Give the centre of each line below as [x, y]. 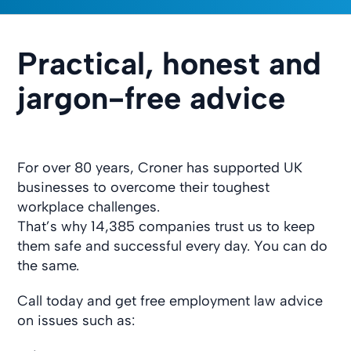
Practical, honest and [170, 63]
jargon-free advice [152, 98]
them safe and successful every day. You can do [173, 246]
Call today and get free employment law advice [170, 300]
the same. [49, 265]
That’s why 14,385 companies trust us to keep [166, 226]
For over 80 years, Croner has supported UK [160, 167]
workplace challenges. [89, 206]
